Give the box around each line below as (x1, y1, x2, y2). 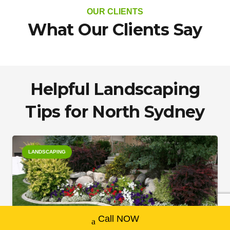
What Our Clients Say (28, 19, 202, 40)
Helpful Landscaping (30, 79, 200, 99)
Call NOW (98, 214, 139, 224)
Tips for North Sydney (25, 101, 205, 122)
